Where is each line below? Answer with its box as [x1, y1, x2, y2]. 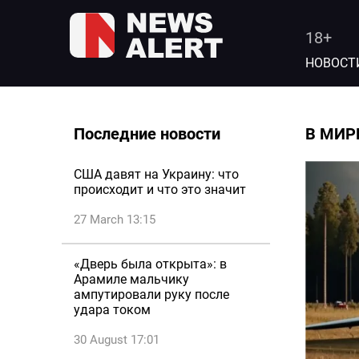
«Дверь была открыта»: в [74, 256, 227, 272]
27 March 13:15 [74, 212, 155, 227]
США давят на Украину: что [74, 167, 239, 182]
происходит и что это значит [74, 182, 246, 197]
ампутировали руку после [74, 287, 229, 302]
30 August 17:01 [74, 333, 159, 347]
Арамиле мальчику [74, 272, 189, 287]
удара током [74, 302, 151, 317]
